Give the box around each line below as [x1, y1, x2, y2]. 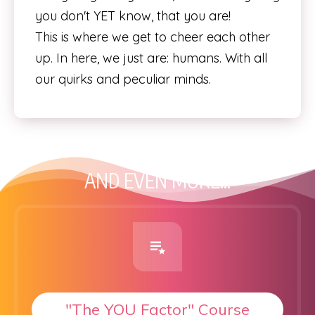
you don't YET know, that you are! [35, 8, 231, 24]
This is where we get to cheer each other [35, 29, 270, 45]
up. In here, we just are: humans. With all [35, 50, 267, 66]
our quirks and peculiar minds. [35, 71, 211, 87]
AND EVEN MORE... [84, 168, 231, 193]
